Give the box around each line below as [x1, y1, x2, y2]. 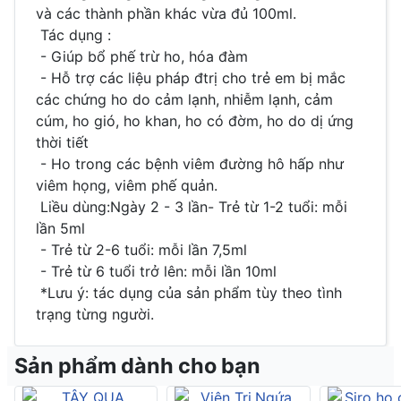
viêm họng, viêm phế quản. [36, 175, 222, 194]
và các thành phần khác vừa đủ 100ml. [36, 4, 301, 22]
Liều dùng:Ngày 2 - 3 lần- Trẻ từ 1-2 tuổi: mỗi [36, 197, 347, 216]
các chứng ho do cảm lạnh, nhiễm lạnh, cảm [36, 90, 333, 108]
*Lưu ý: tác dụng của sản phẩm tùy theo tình [36, 283, 342, 302]
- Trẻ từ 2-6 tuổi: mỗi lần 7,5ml [36, 240, 252, 259]
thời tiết [36, 132, 89, 151]
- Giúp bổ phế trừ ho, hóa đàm [36, 47, 248, 65]
